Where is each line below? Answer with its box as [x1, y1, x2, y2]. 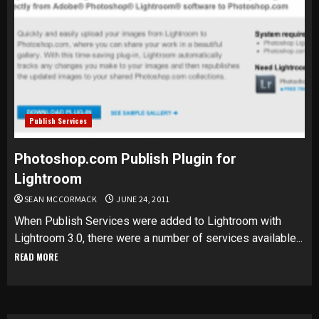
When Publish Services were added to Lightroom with [14, 214, 281, 228]
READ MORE [14, 251, 58, 263]
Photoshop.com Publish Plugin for [14, 150, 236, 167]
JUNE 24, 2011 [114, 194, 170, 204]
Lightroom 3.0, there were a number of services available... [14, 231, 303, 245]
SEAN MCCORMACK [24, 194, 99, 204]
